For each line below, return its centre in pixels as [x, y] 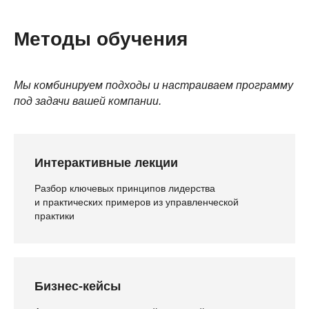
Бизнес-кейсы [78, 287]
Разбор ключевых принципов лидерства [125, 189]
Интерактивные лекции [106, 163]
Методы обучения [101, 39]
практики [54, 216]
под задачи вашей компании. [88, 101]
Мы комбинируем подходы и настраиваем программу [153, 86]
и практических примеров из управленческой [137, 202]
